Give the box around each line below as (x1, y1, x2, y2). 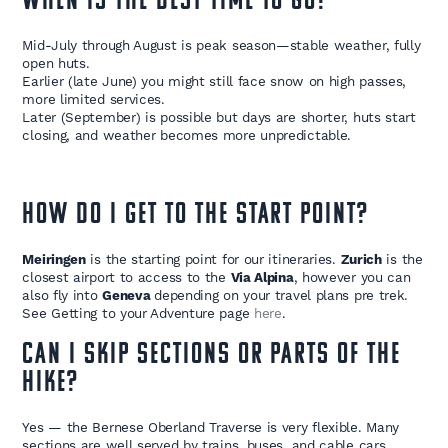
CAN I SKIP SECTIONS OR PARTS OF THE (22, 340, 402, 372)
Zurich (340, 251, 382, 268)
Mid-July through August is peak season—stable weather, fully (22, 37, 421, 54)
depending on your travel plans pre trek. (154, 287, 409, 304)
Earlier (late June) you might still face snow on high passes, (22, 73, 407, 90)
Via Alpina (230, 269, 294, 286)
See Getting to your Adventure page (22, 305, 254, 322)
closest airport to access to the (22, 269, 231, 286)
